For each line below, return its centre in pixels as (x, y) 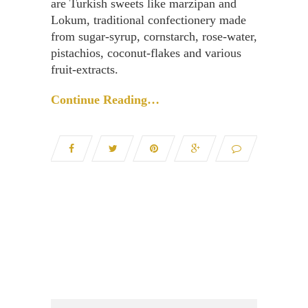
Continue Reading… (105, 100)
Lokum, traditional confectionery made (148, 20)
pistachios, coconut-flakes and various (146, 53)
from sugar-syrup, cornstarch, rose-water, (154, 36)
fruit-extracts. (85, 69)
